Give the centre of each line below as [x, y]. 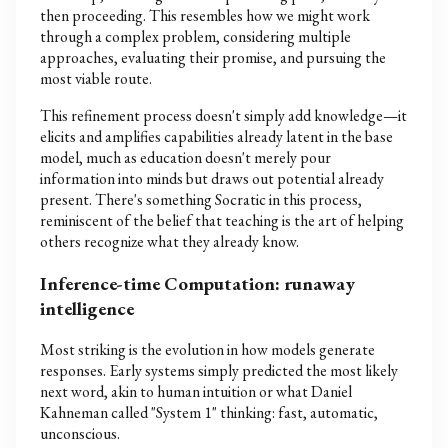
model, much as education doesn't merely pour [185, 157]
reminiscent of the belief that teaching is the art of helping [222, 220]
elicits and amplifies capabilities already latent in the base [216, 136]
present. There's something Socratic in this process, [201, 199]
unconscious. [80, 434]
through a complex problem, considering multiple [195, 36]
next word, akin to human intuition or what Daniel [196, 392]
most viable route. [96, 78]
